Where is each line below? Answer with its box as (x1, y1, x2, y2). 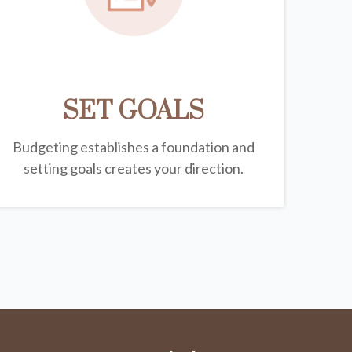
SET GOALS (62, 95, 204, 128)
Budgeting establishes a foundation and (12, 138, 255, 156)
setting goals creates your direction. (23, 159, 244, 178)
